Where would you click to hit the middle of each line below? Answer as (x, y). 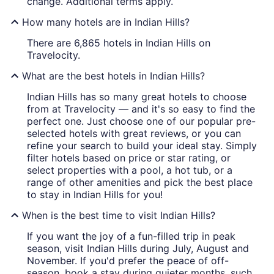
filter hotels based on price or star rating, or (129, 158)
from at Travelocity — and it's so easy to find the (141, 109)
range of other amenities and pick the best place (140, 183)
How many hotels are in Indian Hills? (106, 22)
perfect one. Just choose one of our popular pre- (141, 121)
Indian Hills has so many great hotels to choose (137, 97)
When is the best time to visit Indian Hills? (119, 216)
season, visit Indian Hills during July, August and (138, 249)
